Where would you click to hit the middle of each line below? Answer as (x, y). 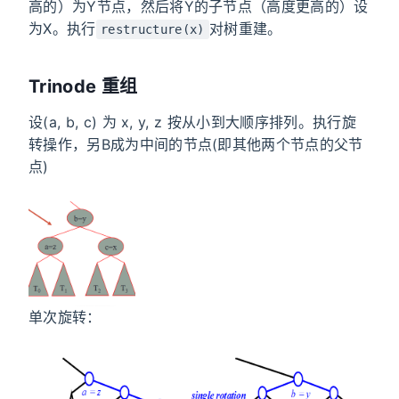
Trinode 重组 (83, 87)
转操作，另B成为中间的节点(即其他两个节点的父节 (196, 145)
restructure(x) (153, 30)
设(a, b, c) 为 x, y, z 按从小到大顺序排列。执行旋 (192, 122)
